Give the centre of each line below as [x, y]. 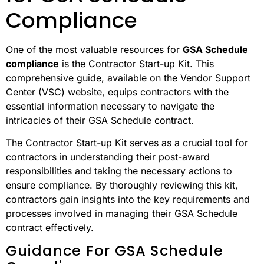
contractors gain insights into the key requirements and [128, 199]
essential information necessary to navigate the [110, 106]
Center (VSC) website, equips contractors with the [117, 92]
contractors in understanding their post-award [108, 156]
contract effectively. [50, 227]
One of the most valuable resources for [94, 49]
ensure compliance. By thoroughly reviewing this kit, [122, 185]
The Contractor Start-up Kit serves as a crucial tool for [127, 142]
